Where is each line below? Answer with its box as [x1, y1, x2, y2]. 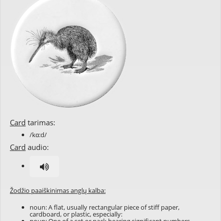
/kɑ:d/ [30, 130, 47, 139]
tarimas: [26, 117, 55, 127]
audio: [26, 142, 49, 152]
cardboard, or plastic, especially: [30, 210, 122, 219]
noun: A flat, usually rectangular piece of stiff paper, [30, 203, 180, 212]
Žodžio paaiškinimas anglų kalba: [10, 186, 106, 195]
